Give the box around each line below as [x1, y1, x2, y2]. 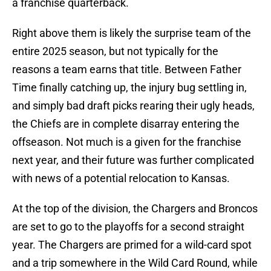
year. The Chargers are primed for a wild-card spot [12, 238, 252, 252]
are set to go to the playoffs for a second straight [12, 220, 244, 233]
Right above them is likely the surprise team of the [12, 27, 251, 40]
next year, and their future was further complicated [12, 154, 254, 167]
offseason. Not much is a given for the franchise [12, 135, 241, 149]
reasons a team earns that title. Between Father [12, 63, 241, 76]
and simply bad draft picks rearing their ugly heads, [12, 99, 255, 113]
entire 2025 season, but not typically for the [12, 45, 218, 58]
